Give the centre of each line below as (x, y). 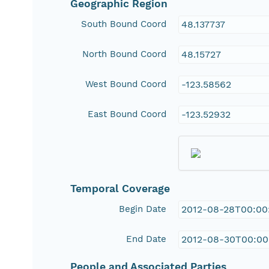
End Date (147, 239)
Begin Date (143, 209)
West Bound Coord (126, 84)
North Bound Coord (125, 54)
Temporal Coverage (120, 189)
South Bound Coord (124, 24)
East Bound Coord (127, 114)
